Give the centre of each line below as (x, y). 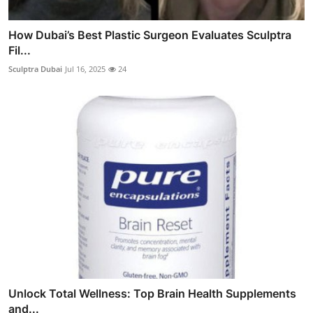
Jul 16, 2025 (85, 68)
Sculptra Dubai (35, 68)
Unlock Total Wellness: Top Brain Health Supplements (152, 294)
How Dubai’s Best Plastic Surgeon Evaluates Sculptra (150, 35)
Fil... (20, 50)
